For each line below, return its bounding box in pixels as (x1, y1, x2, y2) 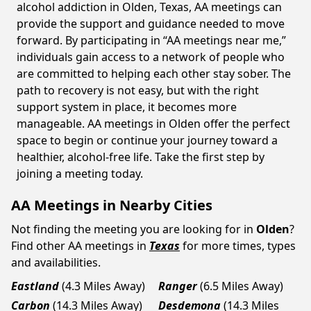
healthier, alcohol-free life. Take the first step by (17, 149, 264, 165)
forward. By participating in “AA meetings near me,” (17, 33, 286, 48)
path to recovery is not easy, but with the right (17, 83, 259, 98)
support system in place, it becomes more (17, 99, 237, 115)
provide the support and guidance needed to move (17, 16, 285, 31)
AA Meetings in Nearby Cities (11, 196, 212, 215)
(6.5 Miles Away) (200, 278, 283, 294)
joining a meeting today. (17, 166, 143, 181)
